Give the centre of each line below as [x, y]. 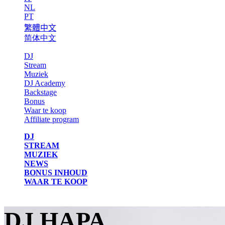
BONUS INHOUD [56, 173]
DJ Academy [45, 83]
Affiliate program [51, 120]
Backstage [40, 92]
